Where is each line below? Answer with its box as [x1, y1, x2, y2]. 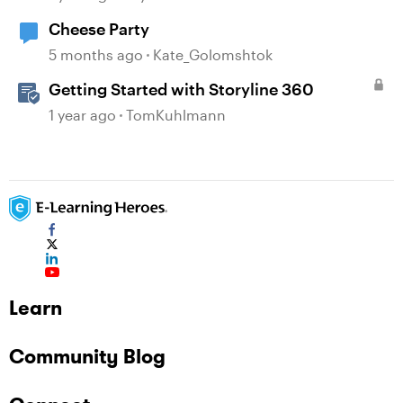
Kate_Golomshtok [153, 46, 273, 63]
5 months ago [49, 46, 143, 63]
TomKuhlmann [126, 106, 226, 123]
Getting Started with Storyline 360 [49, 79, 314, 99]
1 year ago [49, 106, 116, 123]
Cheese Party [49, 19, 149, 39]
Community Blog [9, 344, 166, 369]
